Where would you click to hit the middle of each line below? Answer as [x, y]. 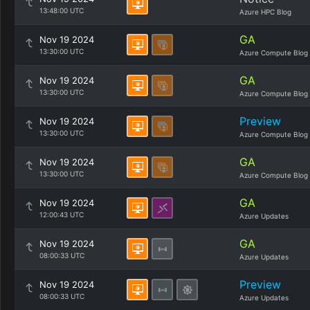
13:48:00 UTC [62, 10]
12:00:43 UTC [62, 215]
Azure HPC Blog [265, 12]
